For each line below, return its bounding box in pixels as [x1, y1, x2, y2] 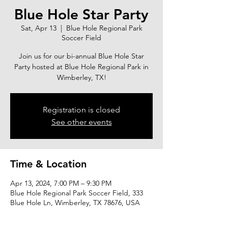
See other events [51, 117, 112, 127]
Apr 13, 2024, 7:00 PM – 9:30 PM [10, 179, 111, 188]
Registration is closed [43, 105, 120, 115]
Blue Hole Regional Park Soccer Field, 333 [10, 188, 143, 197]
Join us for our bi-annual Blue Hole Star [19, 51, 144, 61]
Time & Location [10, 158, 87, 170]
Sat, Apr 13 [20, 23, 56, 33]
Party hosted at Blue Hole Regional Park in [14, 62, 149, 71]
